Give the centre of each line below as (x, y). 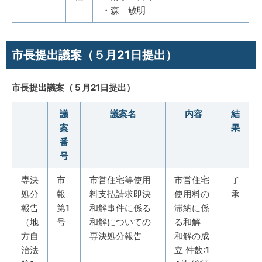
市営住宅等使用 (120, 180)
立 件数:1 (192, 250)
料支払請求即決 (120, 194)
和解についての (120, 222)
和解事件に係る (120, 208)
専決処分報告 (116, 236)
